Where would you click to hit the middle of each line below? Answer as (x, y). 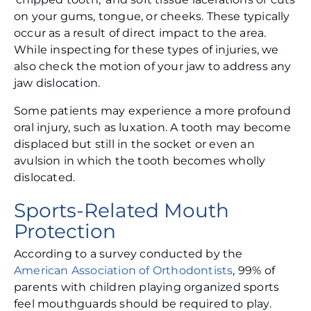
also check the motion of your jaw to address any (153, 67)
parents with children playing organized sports (147, 287)
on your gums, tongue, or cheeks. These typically (152, 17)
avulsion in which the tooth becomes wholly (140, 161)
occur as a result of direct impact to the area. (140, 33)
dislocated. (46, 178)
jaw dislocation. (59, 83)
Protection (65, 232)
